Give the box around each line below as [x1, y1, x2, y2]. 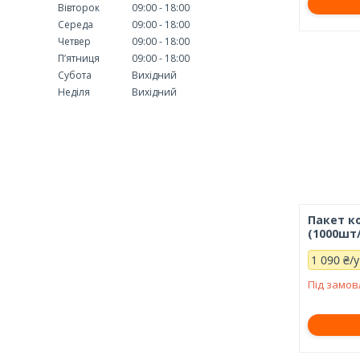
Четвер [58, 34, 91, 48]
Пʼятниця [58, 51, 100, 65]
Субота [58, 67, 92, 82]
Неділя [58, 84, 90, 99]
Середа [58, 17, 93, 31]
